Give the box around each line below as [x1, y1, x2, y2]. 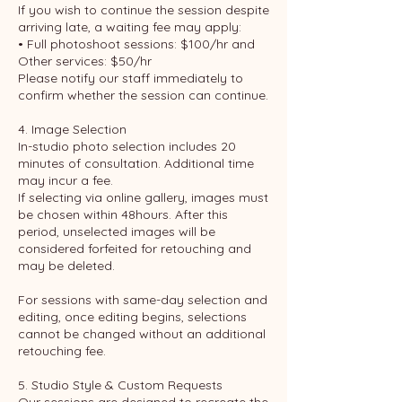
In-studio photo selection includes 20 [18, 138, 236, 155]
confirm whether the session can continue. [18, 87, 268, 104]
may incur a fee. [18, 172, 113, 189]
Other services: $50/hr [18, 53, 152, 70]
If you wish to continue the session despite [18, 2, 269, 19]
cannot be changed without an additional [18, 326, 266, 343]
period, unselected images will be [18, 223, 215, 240]
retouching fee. [18, 343, 106, 360]
